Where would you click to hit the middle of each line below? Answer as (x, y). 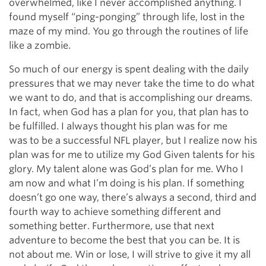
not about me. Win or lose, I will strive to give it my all (130, 255)
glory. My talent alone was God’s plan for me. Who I (126, 169)
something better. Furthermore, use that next (112, 226)
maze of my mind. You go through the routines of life (129, 31)
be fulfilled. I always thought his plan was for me (118, 126)
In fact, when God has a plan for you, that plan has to (129, 112)
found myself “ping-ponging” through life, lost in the (127, 17)
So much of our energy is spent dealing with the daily (129, 69)
